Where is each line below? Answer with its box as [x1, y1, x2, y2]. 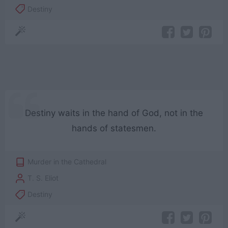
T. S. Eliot [27, 174, 59, 183]
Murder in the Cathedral [27, 157, 107, 166]
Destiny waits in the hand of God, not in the [25, 108, 203, 119]
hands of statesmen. [72, 123, 156, 134]
